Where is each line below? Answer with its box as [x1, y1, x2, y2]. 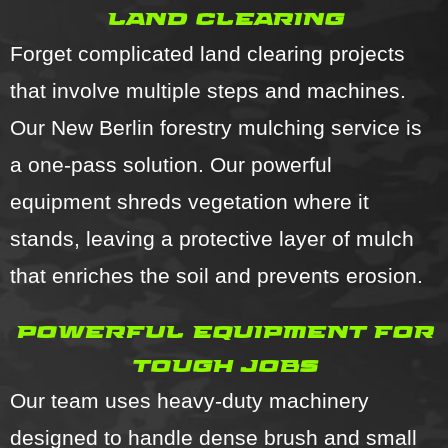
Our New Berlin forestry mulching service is [10, 116, 422, 140]
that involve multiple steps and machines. [10, 79, 406, 103]
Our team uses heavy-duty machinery [10, 389, 369, 413]
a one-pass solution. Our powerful [10, 153, 332, 177]
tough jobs [131, 354, 317, 377]
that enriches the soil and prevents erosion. [10, 264, 423, 288]
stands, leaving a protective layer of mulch [10, 227, 414, 251]
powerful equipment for [15, 320, 433, 343]
